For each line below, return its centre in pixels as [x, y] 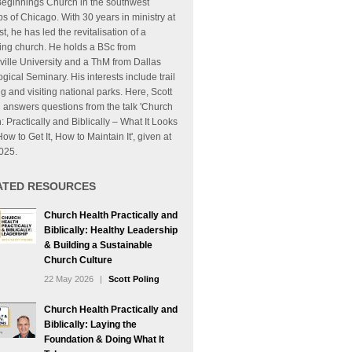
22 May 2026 [69, 279]
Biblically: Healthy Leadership [111, 230]
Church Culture [78, 260]
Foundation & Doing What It [104, 339]
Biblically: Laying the [90, 324]
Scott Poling [134, 279]
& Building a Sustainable [98, 245]
